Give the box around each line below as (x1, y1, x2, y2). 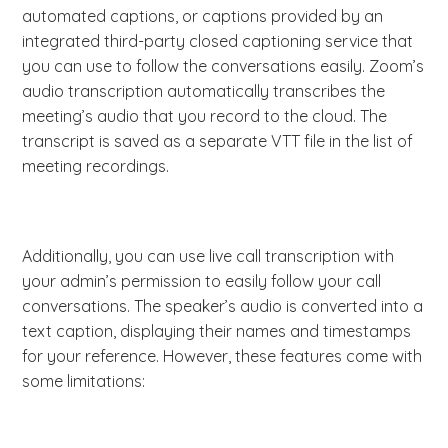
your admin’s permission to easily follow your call (22, 271, 382, 292)
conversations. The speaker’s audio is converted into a (22, 296, 424, 317)
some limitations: (22, 371, 146, 392)
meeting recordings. (22, 156, 174, 177)
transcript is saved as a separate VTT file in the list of (22, 131, 414, 152)
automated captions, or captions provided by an (22, 6, 384, 27)
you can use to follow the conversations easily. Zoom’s (22, 56, 425, 77)
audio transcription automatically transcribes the (22, 81, 386, 102)
